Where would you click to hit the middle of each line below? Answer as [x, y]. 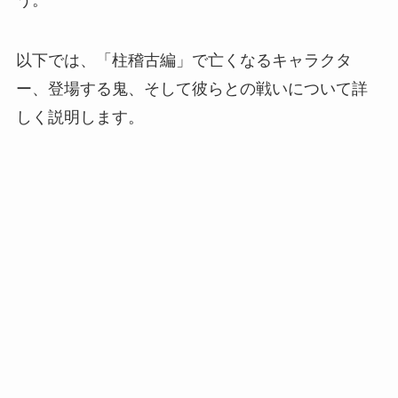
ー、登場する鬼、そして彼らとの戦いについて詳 [191, 89]
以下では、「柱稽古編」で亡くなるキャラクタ [183, 61]
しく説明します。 [80, 118]
